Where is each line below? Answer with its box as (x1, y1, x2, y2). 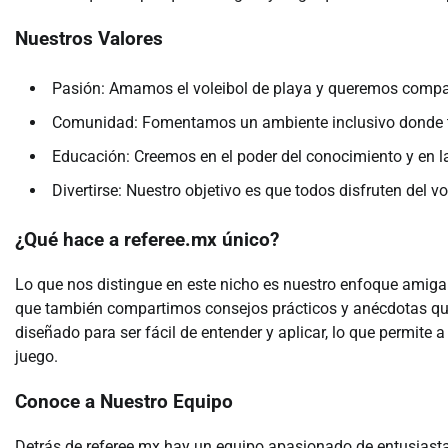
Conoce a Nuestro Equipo (15, 390, 233, 413)
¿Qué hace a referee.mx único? (15, 229, 279, 252)
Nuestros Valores (15, 27, 163, 50)
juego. (15, 347, 58, 367)
